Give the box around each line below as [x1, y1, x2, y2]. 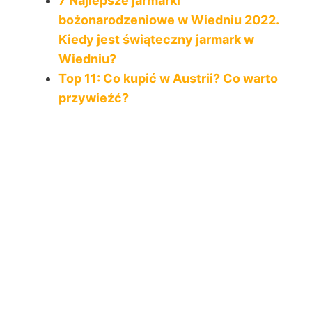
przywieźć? [58, 90, 129, 105]
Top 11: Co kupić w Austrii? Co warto [58, 70, 278, 86]
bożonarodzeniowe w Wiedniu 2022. [58, 12, 279, 27]
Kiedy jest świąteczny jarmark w [58, 31, 254, 47]
